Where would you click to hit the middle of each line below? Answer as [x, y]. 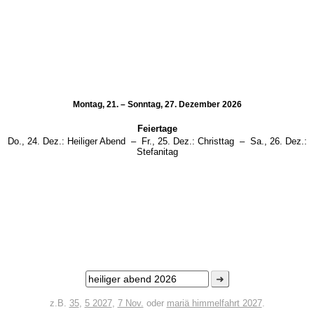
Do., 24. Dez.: [36, 141]
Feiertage [157, 129]
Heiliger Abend [96, 141]
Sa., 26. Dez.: [278, 141]
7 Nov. [130, 303]
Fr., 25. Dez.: [168, 141]
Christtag [216, 141]
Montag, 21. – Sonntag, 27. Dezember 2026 [157, 104]
